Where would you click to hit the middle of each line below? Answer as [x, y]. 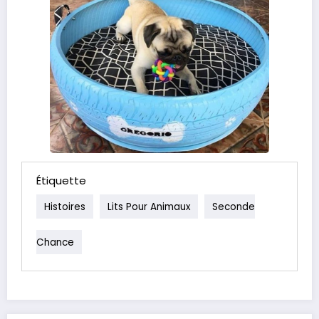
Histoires [65, 206]
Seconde [234, 206]
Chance [55, 242]
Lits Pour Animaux [149, 206]
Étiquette [61, 181]
